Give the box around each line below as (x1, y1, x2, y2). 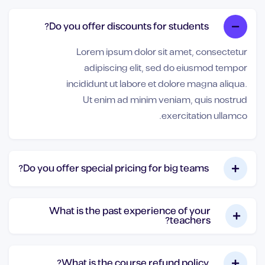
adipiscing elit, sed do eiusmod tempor (84, 60, 247, 76)
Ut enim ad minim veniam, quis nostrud (83, 92, 247, 108)
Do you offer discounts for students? (49, 18, 209, 34)
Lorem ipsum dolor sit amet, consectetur (76, 44, 247, 60)
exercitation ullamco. (161, 108, 247, 124)
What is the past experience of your (49, 203, 211, 219)
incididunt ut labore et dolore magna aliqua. (66, 76, 247, 92)
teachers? (170, 212, 211, 228)
